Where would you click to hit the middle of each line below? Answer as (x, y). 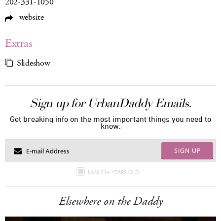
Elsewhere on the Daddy (110, 202)
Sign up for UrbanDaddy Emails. (110, 103)
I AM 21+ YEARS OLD (114, 172)
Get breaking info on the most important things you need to (110, 119)
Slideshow (34, 63)
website (30, 18)
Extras (19, 44)
